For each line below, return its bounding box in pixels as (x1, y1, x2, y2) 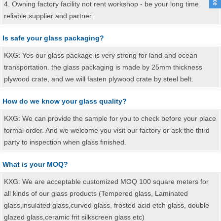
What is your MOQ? (2, 160, 68, 168)
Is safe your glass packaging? (2, 34, 104, 42)
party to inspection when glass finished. (4, 138, 126, 146)
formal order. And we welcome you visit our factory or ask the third (4, 126, 210, 134)
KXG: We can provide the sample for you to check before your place (4, 114, 216, 122)
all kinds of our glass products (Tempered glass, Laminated (4, 189, 188, 197)
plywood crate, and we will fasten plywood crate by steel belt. (4, 75, 193, 83)
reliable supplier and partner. (4, 12, 93, 20)
